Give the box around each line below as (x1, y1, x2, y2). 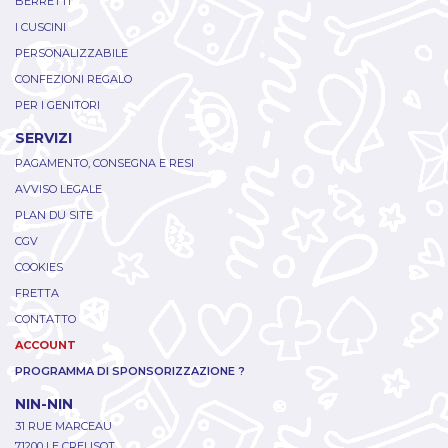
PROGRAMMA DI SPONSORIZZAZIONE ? (15, 364, 245, 379)
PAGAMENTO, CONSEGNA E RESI (15, 156, 194, 171)
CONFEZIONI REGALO (15, 72, 132, 87)
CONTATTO (15, 312, 76, 327)
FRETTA (15, 286, 59, 301)
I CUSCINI (15, 20, 66, 35)
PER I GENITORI (15, 98, 100, 113)
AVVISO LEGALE (15, 182, 102, 197)
